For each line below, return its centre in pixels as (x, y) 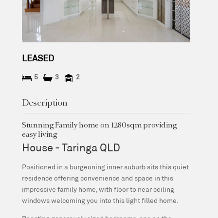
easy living (39, 135)
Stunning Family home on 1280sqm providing (99, 126)
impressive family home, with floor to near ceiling (98, 189)
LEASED (38, 58)
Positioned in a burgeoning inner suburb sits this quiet (105, 166)
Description (45, 103)
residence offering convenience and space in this (97, 178)
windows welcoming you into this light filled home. (100, 200)
